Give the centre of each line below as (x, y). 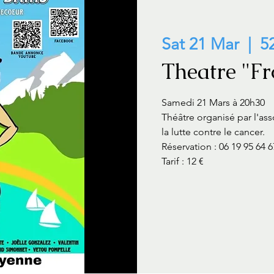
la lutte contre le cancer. (213, 131)
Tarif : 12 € (183, 161)
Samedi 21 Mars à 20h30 (213, 102)
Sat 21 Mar (200, 44)
